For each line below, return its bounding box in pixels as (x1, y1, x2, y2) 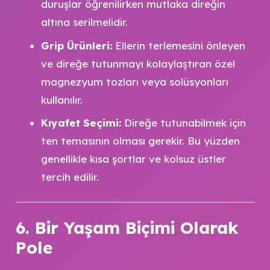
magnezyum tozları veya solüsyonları (41, 75, 228, 88)
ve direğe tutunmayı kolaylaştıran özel (41, 57, 235, 70)
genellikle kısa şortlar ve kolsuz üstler (41, 152, 226, 165)
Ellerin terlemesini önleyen (112, 39, 245, 52)
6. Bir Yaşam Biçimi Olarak (15, 217, 238, 238)
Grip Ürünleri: (41, 39, 112, 52)
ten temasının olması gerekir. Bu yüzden (41, 134, 240, 147)
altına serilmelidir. (41, 16, 128, 28)
